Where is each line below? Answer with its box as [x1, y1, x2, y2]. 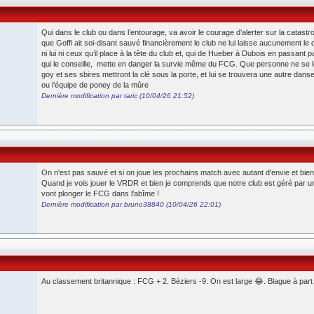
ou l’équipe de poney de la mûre [41, 81, 149, 89]
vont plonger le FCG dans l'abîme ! [41, 189, 159, 198]
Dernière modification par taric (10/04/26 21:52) [41, 92, 194, 100]
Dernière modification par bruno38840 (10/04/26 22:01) [41, 200, 221, 208]
